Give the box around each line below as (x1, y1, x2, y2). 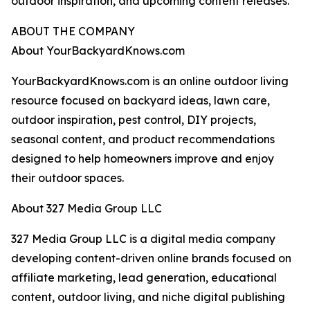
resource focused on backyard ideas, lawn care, (11, 93, 270, 108)
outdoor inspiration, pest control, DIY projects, (11, 113, 256, 127)
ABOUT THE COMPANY (11, 24, 135, 39)
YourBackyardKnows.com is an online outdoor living (11, 74, 289, 89)
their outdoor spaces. (11, 171, 124, 185)
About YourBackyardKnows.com (11, 44, 185, 58)
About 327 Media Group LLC (11, 201, 162, 216)
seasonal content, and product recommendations (11, 132, 275, 147)
